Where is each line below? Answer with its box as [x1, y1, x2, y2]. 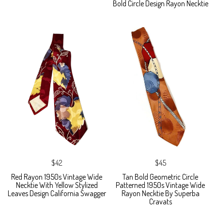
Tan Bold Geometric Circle [123, 171, 198, 182]
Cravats [149, 196, 172, 206]
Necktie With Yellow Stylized [15, 180, 98, 190]
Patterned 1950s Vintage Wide [116, 180, 205, 190]
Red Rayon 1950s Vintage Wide [11, 171, 102, 182]
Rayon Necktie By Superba [121, 188, 200, 198]
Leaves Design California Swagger [7, 188, 106, 198]
